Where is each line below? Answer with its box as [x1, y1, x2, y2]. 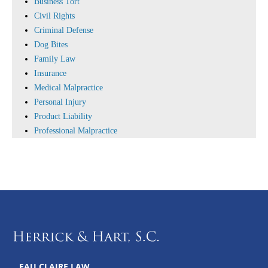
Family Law [34, 54, 75, 63]
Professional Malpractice [34, 126, 117, 135]
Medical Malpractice [34, 83, 103, 92]
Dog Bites [34, 40, 68, 49]
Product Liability [34, 112, 92, 121]
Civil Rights [34, 11, 75, 20]
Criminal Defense [34, 26, 93, 35]
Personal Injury [34, 98, 86, 106]
